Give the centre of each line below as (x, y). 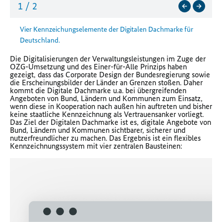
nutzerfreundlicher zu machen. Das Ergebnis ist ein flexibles (105, 138)
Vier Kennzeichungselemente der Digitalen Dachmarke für (107, 29)
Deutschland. (40, 40)
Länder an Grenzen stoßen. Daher (149, 82)
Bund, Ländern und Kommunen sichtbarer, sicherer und (98, 130)
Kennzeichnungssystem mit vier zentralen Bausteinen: (96, 146)
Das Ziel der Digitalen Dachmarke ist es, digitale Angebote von (111, 122)
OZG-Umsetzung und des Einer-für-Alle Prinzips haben (98, 66)
